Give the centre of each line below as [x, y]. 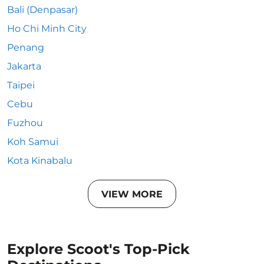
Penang [26, 47]
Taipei [21, 85]
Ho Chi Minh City [47, 29]
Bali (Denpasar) [42, 10]
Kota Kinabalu [40, 161]
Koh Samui [33, 142]
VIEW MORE [132, 194]
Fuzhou [25, 123]
